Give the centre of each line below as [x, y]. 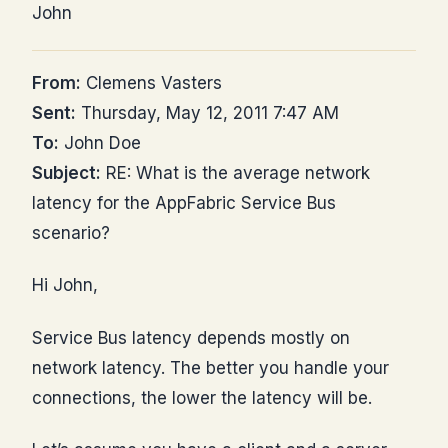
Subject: [66, 173]
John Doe [100, 143]
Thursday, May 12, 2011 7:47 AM [207, 113]
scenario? [71, 233]
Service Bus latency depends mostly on [191, 337]
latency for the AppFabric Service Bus [184, 203]
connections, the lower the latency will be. [202, 397]
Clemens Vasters [151, 83]
